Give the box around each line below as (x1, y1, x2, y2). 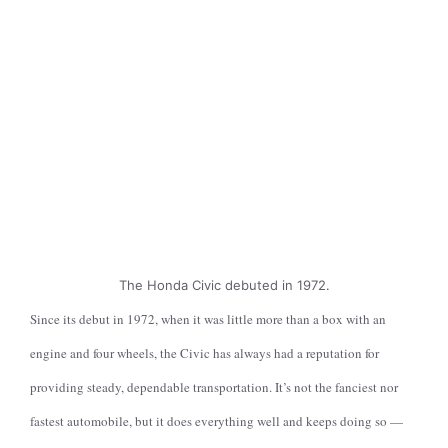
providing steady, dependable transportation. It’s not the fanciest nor (30, 378, 398, 396)
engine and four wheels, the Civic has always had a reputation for (30, 344, 379, 362)
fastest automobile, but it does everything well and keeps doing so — (30, 412, 403, 430)
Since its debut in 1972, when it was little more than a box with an (30, 310, 386, 328)
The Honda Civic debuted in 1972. (118, 277, 330, 293)
